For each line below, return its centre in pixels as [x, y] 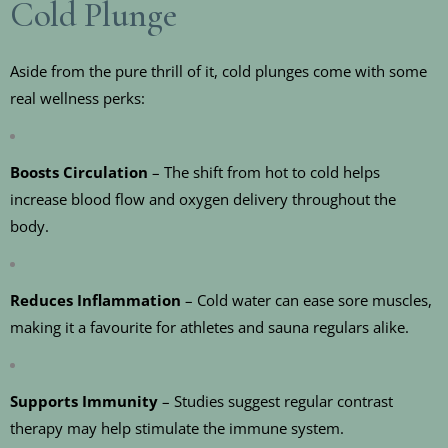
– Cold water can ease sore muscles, [306, 300]
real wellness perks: [77, 98]
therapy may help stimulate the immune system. [177, 428]
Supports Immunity [84, 401]
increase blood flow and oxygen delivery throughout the [203, 199]
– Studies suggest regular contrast [275, 401]
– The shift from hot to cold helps [264, 172]
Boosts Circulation [79, 172]
